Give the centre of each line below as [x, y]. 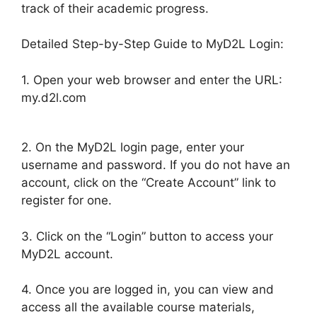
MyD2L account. [67, 254]
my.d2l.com [54, 97]
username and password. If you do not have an [156, 165]
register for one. [67, 200]
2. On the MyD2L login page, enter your [133, 147]
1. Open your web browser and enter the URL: [152, 80]
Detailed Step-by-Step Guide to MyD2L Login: [152, 44]
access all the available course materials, [138, 307]
